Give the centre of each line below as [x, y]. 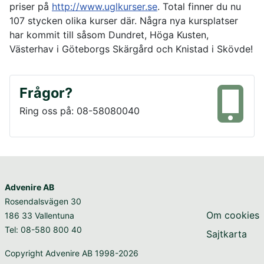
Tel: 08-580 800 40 [43, 230]
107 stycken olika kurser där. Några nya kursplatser [124, 21]
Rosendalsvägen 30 [43, 202]
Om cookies [233, 215]
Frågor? [46, 93]
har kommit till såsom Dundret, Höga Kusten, [109, 35]
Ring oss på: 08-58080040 [80, 111]
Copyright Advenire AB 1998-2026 [72, 253]
